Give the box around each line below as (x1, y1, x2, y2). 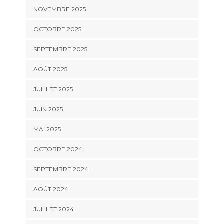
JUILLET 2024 (33, 205, 74, 213)
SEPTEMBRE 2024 (33, 165, 88, 173)
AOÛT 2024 (33, 185, 68, 193)
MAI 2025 (33, 125, 61, 133)
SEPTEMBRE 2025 (33, 45, 87, 53)
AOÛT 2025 (33, 65, 67, 73)
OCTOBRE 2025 (33, 25, 81, 33)
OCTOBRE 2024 (33, 145, 82, 153)
